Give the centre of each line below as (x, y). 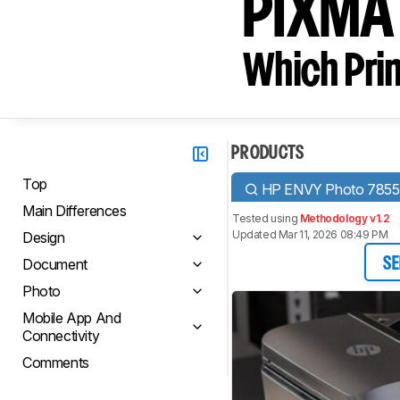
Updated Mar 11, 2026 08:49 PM (310, 234)
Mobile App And (72, 318)
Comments (56, 362)
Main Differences (75, 211)
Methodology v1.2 (345, 218)
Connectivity (61, 336)
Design (44, 237)
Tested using (266, 218)
